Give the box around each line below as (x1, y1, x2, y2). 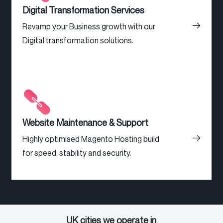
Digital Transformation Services (22, 4, 144, 16)
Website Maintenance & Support (22, 117, 148, 128)
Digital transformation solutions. (22, 35, 133, 46)
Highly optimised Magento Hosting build (22, 134, 159, 144)
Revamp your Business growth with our (22, 21, 155, 32)
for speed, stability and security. (22, 148, 131, 158)
